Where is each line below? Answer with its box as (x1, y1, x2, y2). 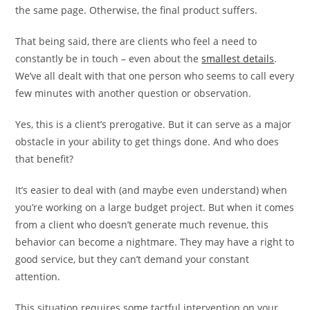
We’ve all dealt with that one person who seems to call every (15, 69, 295, 82)
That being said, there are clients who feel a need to (15, 35, 257, 48)
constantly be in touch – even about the (15, 52, 202, 65)
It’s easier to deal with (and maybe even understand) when (15, 183, 288, 197)
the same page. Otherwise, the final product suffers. (15, 3, 258, 17)
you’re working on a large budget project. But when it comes (15, 201, 295, 214)
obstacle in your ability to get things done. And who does (15, 135, 280, 148)
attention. (15, 270, 61, 283)
